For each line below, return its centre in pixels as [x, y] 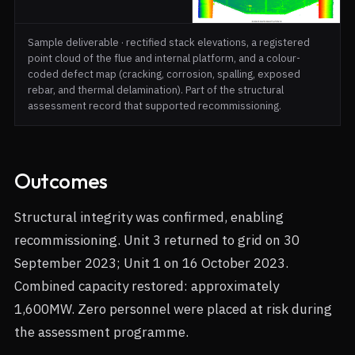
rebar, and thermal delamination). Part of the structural [156, 90]
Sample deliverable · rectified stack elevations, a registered [169, 43]
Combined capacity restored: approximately [147, 286]
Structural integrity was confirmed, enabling [149, 218]
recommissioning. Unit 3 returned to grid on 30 [157, 240]
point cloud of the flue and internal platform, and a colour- [164, 59]
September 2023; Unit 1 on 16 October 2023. [151, 263]
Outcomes [61, 181]
